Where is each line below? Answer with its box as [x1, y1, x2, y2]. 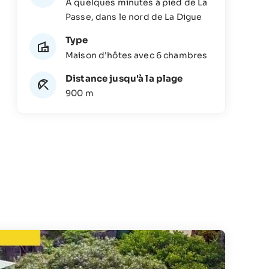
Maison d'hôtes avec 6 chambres [65, 49, 208, 61]
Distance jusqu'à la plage [65, 72, 183, 84]
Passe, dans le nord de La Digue [65, 11, 202, 23]
